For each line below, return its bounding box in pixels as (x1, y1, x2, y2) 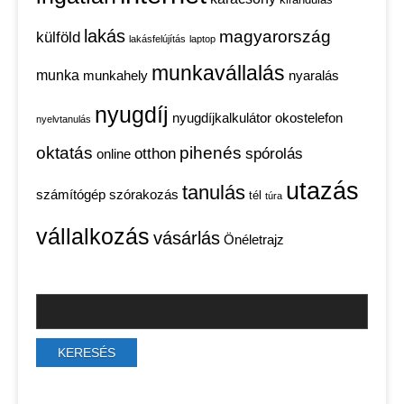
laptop (189, 33, 216, 45)
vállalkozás (36, 224, 150, 250)
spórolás (245, 145, 303, 163)
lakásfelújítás (129, 33, 186, 45)
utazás (286, 178, 359, 206)
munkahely (83, 69, 148, 84)
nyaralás (289, 69, 339, 84)
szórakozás (109, 188, 179, 203)
